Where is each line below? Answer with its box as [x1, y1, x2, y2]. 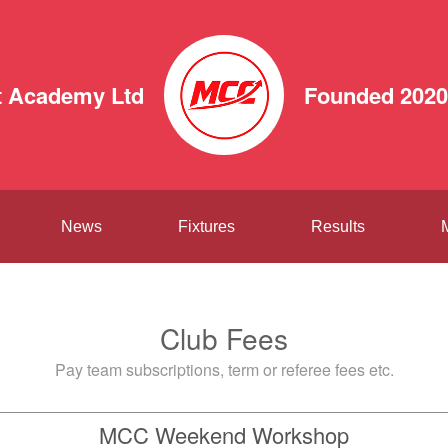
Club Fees [160, 318, 288, 358]
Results [311, 218, 365, 235]
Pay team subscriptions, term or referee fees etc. [54, 358, 394, 381]
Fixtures [178, 218, 235, 235]
